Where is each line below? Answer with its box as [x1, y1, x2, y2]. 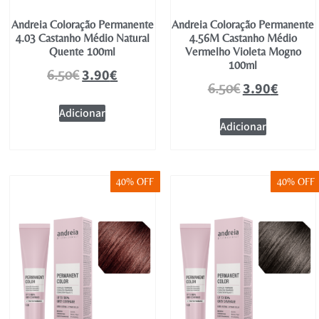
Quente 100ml [49, 44, 116, 58]
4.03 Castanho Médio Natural [15, 31, 150, 45]
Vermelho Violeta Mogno [184, 44, 301, 58]
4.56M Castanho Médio [189, 31, 297, 45]
